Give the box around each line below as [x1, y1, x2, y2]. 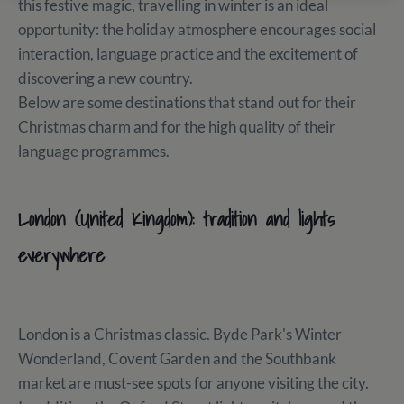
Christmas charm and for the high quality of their [18, 117, 335, 137]
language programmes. [18, 142, 170, 161]
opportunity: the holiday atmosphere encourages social [18, 20, 376, 40]
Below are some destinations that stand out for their [18, 93, 356, 113]
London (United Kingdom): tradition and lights [18, 203, 335, 235]
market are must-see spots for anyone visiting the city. [18, 373, 372, 393]
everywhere [18, 239, 114, 271]
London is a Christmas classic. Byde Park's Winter [18, 325, 342, 344]
